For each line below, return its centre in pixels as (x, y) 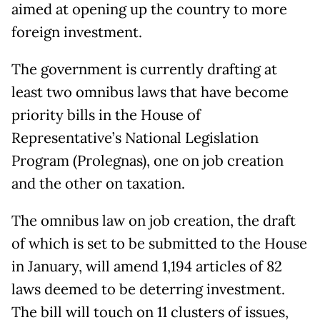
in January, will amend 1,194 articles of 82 (147, 266)
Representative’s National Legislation (135, 137)
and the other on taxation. (98, 183)
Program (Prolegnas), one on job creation (147, 160)
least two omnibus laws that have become (150, 92)
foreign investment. (77, 32)
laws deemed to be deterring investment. (148, 289)
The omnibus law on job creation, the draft (154, 220)
